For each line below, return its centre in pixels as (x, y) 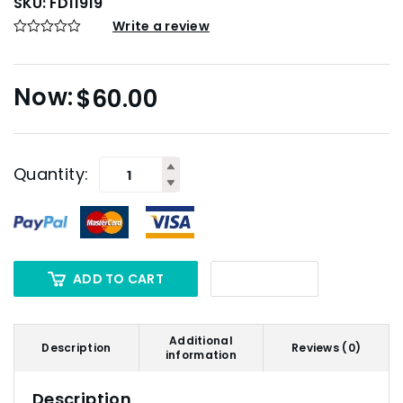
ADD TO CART (118, 279)
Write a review (161, 27)
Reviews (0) (327, 348)
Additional (201, 341)
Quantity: (51, 175)
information (201, 355)
